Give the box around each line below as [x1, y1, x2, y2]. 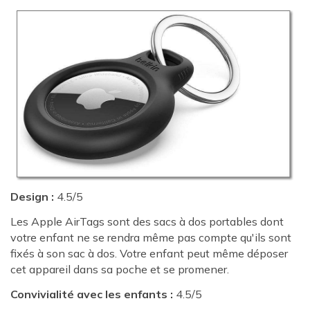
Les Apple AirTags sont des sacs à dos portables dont [10, 215, 284, 229]
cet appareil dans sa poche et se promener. [10, 262, 229, 277]
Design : [10, 190, 54, 204]
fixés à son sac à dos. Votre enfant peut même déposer [10, 246, 288, 261]
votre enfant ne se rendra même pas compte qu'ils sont [10, 230, 291, 245]
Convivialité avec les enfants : [10, 287, 173, 302]
